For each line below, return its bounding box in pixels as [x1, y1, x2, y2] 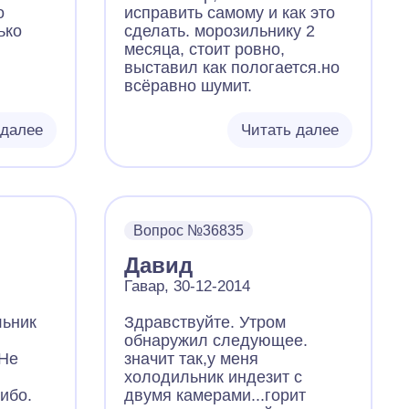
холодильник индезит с [124, 368, 303, 386]
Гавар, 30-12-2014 [124, 278, 251, 295]
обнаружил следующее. [124, 331, 309, 350]
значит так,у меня [124, 350, 259, 368]
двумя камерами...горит [124, 386, 307, 404]
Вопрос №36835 [133, 223, 245, 238]
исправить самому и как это [124, 4, 336, 22]
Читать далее [240, 121, 339, 139]
